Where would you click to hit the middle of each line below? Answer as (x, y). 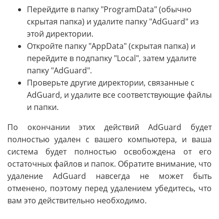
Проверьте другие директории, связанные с (111, 83)
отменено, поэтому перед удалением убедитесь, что (109, 188)
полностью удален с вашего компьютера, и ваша (109, 140)
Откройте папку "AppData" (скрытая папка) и (111, 46)
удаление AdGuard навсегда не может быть (109, 176)
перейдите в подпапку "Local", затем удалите (112, 58)
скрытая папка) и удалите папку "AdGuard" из (113, 22)
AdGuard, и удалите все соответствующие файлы (119, 95)
